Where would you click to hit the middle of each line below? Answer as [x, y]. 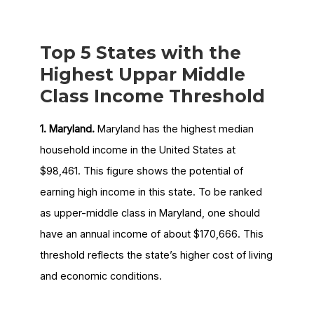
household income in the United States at [137, 150]
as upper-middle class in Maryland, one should [150, 213]
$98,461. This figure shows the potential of [141, 171]
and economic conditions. [101, 276]
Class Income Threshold [152, 96]
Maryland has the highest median [174, 129]
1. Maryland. [67, 129]
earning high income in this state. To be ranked [151, 192]
